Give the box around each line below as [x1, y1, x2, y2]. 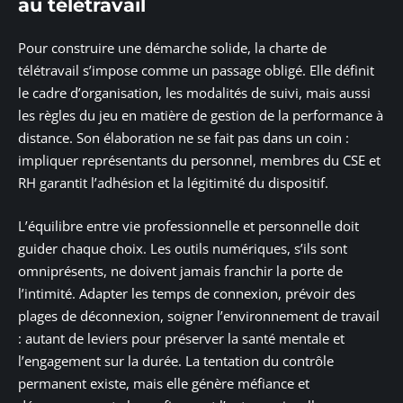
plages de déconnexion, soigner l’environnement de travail [18, 306, 380, 325]
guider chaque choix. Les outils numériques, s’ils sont [18, 238, 347, 257]
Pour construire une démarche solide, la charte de [18, 39, 327, 58]
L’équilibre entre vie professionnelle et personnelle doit [18, 216, 359, 235]
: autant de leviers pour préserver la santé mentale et [18, 328, 345, 347]
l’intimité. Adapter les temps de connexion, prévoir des [18, 283, 355, 302]
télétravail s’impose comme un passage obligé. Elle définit [18, 61, 374, 80]
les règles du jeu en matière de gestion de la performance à [18, 106, 383, 125]
